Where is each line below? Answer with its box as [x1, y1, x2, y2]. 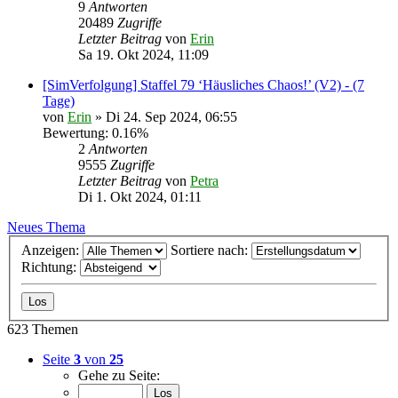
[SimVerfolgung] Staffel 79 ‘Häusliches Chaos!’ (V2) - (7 [43, 77, 364, 92]
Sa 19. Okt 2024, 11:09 [78, 47, 209, 62]
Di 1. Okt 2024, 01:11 [78, 189, 202, 204]
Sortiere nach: [171, 242, 251, 258]
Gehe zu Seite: [78, 367, 160, 383]
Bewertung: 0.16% [43, 125, 148, 140]
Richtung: [21, 259, 80, 275]
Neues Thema [7, 219, 85, 235]
